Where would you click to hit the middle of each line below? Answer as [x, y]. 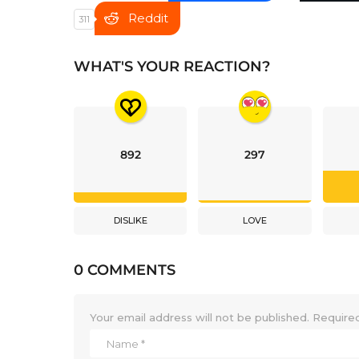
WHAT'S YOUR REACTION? [172, 67]
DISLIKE [130, 221]
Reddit [148, 18]
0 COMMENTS [125, 270]
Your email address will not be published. [200, 318]
